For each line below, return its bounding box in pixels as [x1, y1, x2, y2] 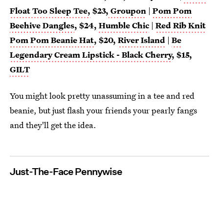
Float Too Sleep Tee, [10, 5, 90, 17]
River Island [118, 34, 165, 46]
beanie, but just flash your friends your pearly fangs [10, 105, 197, 116]
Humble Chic [99, 20, 149, 31]
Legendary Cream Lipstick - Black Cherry [10, 49, 172, 61]
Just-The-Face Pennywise [10, 166, 122, 178]
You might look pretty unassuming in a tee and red [10, 90, 195, 102]
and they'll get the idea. [10, 119, 96, 131]
